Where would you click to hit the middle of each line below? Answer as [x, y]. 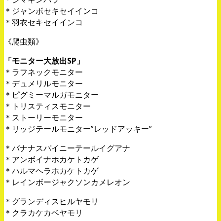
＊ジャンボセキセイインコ [51, 11]
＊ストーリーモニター [43, 117]
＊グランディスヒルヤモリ [51, 201]
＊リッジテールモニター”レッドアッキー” [78, 129]
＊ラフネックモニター [43, 72]
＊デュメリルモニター [43, 83]
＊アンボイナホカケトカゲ [51, 159]
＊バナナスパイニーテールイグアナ [67, 148]
